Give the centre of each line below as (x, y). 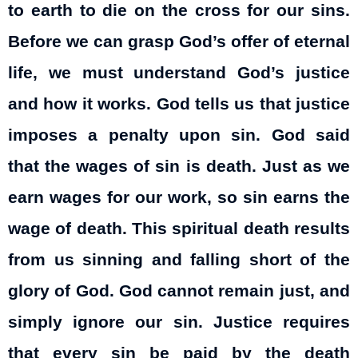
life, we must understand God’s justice (179, 73)
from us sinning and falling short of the (179, 260)
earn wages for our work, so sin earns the (179, 198)
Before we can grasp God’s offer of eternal (179, 42)
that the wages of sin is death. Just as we (179, 167)
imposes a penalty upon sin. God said (179, 135)
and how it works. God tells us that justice (179, 104)
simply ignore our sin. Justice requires (179, 322)
